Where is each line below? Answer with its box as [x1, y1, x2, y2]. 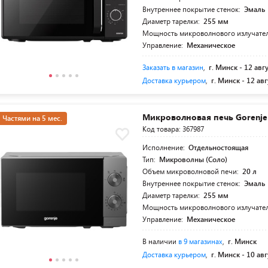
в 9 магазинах [178, 236, 223, 246]
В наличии [142, 236, 179, 246]
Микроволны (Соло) [159, 154, 228, 165]
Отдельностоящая [188, 142, 249, 153]
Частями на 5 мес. [2, 113, 62, 123]
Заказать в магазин [142, 62, 204, 72]
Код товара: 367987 [142, 124, 205, 134]
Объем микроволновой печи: [142, 166, 241, 176]
